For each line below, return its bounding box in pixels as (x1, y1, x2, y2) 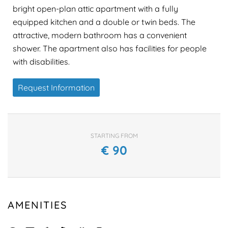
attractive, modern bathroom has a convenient (13, 30, 187, 40)
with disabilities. (13, 56, 70, 67)
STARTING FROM (90, 131, 138, 139)
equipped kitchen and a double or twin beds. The (13, 16, 195, 27)
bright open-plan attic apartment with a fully (13, 3, 178, 14)
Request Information (18, 82, 95, 93)
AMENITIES (8, 198, 67, 211)
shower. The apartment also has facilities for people (13, 43, 207, 53)
